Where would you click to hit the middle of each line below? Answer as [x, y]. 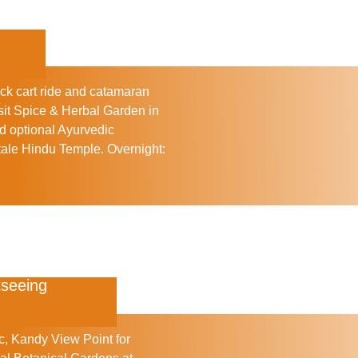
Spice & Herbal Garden [80, 110]
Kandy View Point [62, 340]
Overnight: [136, 149]
